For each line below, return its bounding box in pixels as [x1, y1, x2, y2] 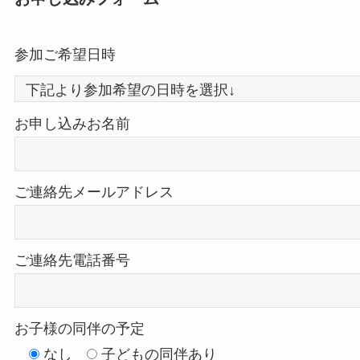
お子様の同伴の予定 [14, 320, 145, 337]
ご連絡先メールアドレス [14, 184, 174, 201]
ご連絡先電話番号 [14, 252, 130, 268]
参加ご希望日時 [14, 46, 116, 63]
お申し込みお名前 [14, 116, 130, 133]
